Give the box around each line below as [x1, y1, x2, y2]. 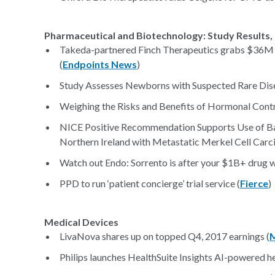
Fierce [240, 177, 268, 189]
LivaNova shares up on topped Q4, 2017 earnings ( [60, 230, 269, 242]
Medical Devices [44, 216, 118, 228]
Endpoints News [63, 58, 137, 70]
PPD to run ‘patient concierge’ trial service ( [60, 177, 240, 189]
